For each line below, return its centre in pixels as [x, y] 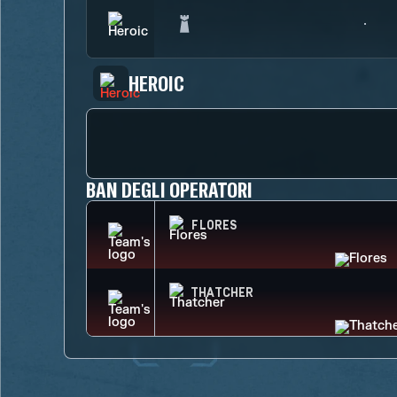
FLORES [214, 226]
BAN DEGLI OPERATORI [170, 189]
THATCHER [222, 293]
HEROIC [157, 83]
